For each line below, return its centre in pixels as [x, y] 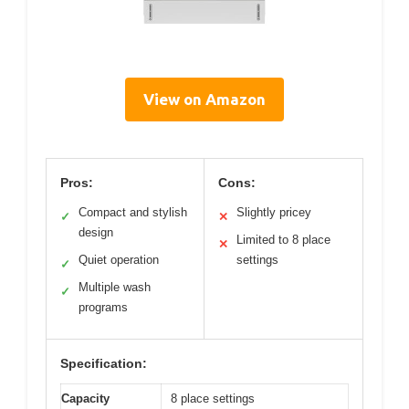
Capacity [85, 398]
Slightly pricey [274, 212]
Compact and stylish [133, 212]
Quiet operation [119, 259]
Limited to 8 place [283, 239]
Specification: [104, 363]
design [96, 232]
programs [103, 307]
